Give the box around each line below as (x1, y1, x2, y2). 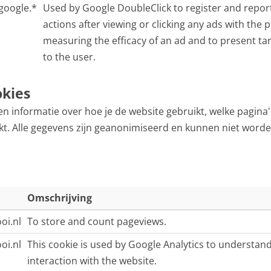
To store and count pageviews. (27, 215, 166, 228)
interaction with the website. (27, 254, 157, 267)
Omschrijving (27, 191, 92, 204)
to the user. (43, 50, 96, 64)
